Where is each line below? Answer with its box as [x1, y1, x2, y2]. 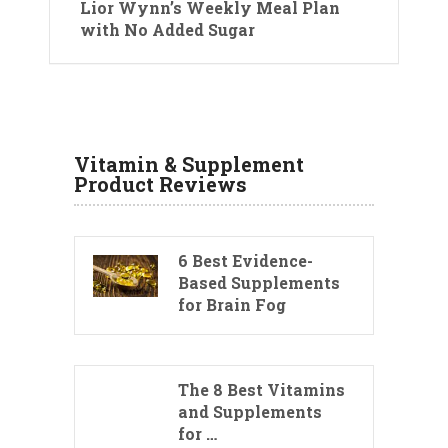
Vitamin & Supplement [74, 151, 304, 178]
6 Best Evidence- [178, 250, 313, 272]
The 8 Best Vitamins [178, 379, 345, 401]
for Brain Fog [178, 294, 286, 316]
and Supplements [178, 401, 322, 423]
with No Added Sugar [80, 19, 255, 41]
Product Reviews [74, 171, 247, 198]
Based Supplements [178, 272, 340, 294]
